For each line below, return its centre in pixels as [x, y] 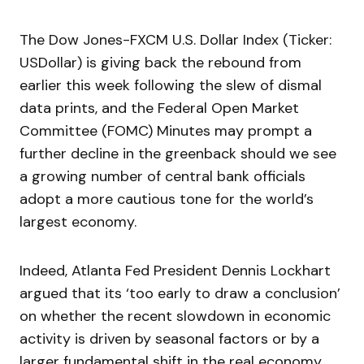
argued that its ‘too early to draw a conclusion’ [180, 294]
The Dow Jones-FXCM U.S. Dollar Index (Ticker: [175, 40]
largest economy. [78, 222]
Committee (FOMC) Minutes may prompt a [166, 131]
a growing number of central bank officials [162, 177]
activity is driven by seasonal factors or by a [169, 339]
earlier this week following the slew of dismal [171, 86]
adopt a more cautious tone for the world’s [167, 199]
